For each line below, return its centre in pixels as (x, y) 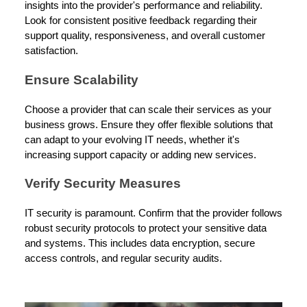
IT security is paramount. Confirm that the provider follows (153, 213)
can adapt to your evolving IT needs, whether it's (132, 139)
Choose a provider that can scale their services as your (148, 109)
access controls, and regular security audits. (123, 259)
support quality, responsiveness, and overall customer (145, 36)
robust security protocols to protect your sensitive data (146, 229)
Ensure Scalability (82, 79)
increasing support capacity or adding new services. (140, 155)
